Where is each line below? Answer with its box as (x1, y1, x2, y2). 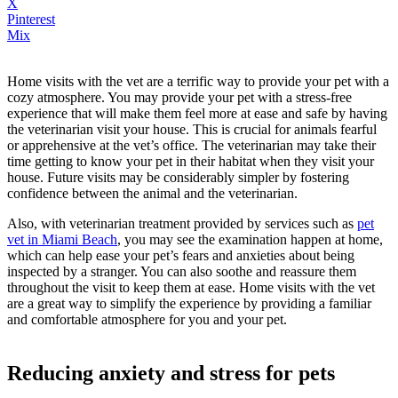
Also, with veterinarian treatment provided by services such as (7, 216, 357, 232)
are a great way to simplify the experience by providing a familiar (7, 296, 371, 312)
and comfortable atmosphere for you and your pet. (7, 312, 287, 328)
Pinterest (7, 12, 55, 28)
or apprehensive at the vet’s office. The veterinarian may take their (7, 138, 376, 154)
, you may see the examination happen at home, (117, 232, 383, 248)
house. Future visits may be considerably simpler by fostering (7, 170, 349, 186)
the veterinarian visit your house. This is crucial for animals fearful (7, 122, 377, 138)
